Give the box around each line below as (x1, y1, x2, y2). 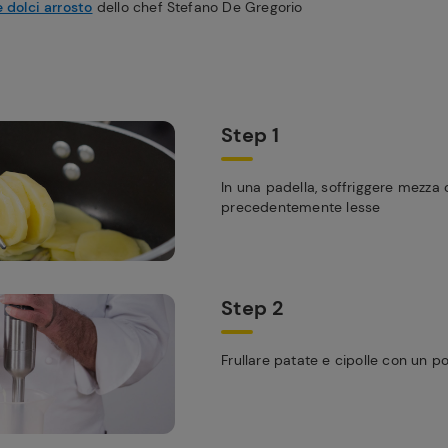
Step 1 (221, 122, 280, 148)
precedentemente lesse (221, 198, 381, 216)
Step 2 (221, 295, 284, 321)
